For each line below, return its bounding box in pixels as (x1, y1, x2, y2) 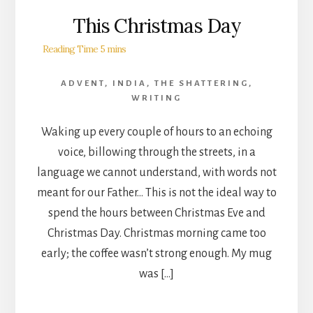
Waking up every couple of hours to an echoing (41, 125, 272, 138)
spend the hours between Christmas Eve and (48, 206, 265, 219)
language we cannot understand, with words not (36, 166, 277, 179)
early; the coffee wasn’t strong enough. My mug (41, 247, 272, 260)
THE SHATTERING (154, 78, 249, 88)
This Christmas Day (72, 13, 241, 38)
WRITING (131, 93, 182, 103)
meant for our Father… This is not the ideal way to (36, 186, 277, 199)
